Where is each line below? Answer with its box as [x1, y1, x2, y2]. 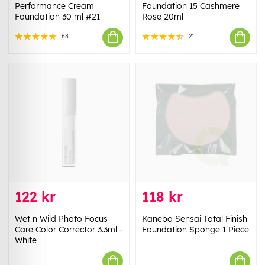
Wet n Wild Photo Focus [15, 214, 108, 225]
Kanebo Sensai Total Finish [142, 214, 247, 225]
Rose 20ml [142, 11, 183, 22]
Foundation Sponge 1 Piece [142, 224, 249, 235]
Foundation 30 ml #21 [15, 11, 100, 22]
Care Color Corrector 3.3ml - [15, 224, 123, 235]
